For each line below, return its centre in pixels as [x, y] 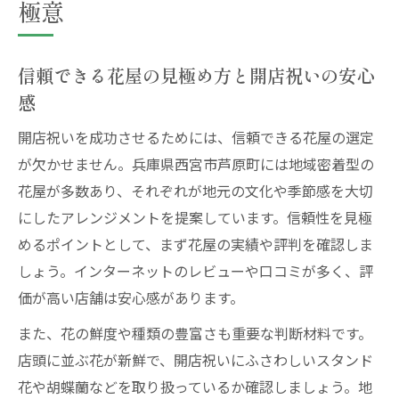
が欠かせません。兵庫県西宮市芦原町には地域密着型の [196, 164]
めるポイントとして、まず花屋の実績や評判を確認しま [195, 244]
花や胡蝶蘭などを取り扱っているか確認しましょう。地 [195, 387]
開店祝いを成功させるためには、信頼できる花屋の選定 [196, 137]
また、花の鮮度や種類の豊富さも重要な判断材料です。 [195, 333]
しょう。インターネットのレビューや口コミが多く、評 [195, 271]
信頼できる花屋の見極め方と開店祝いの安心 [196, 75]
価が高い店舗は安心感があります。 [131, 297]
